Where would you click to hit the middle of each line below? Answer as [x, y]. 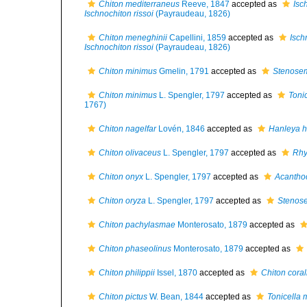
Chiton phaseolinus [135, 249]
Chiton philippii [127, 273]
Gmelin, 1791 [183, 71]
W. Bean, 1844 [175, 297]
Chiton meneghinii [133, 38]
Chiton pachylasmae [137, 225]
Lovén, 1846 [181, 129]
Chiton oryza [122, 201]
